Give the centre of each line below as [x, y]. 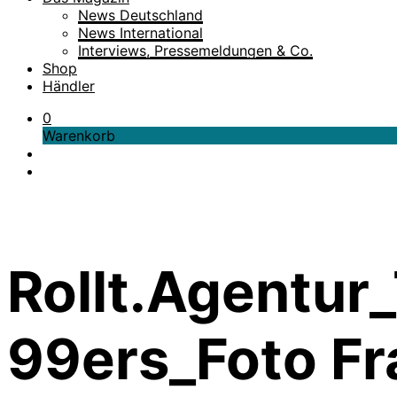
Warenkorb [79, 136]
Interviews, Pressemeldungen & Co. [195, 51]
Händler [69, 86]
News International [140, 33]
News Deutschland [140, 15]
